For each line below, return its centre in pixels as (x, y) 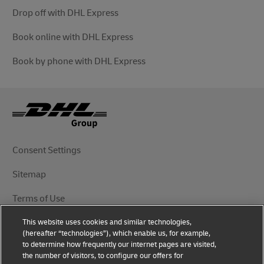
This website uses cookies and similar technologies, (107, 222)
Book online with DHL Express (73, 37)
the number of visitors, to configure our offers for (103, 255)
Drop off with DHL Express (65, 13)
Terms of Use (39, 198)
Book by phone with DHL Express (79, 61)
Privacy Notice (41, 222)
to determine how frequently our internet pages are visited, (120, 244)
